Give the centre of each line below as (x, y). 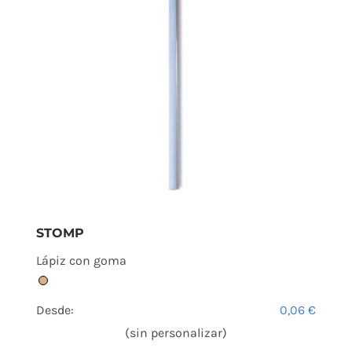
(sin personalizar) (176, 332)
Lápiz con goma (81, 260)
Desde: (55, 310)
